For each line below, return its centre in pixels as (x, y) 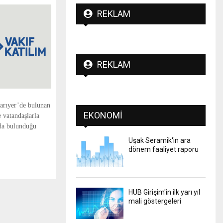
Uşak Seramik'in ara (160, 140)
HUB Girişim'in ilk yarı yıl (164, 192)
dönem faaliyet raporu (164, 149)
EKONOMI (103, 115)
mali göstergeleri (155, 201)
